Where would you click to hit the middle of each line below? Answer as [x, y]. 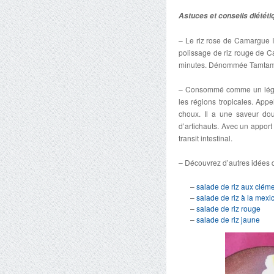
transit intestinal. [206, 138]
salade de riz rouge [230, 208]
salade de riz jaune [229, 219]
